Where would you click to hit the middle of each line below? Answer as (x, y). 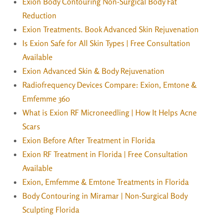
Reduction (39, 15)
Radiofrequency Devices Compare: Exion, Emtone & (110, 84)
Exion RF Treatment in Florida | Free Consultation (105, 154)
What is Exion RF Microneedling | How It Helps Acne (110, 112)
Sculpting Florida (51, 209)
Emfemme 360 (46, 98)
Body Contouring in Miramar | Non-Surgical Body (105, 195)
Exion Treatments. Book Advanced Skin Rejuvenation (111, 29)
